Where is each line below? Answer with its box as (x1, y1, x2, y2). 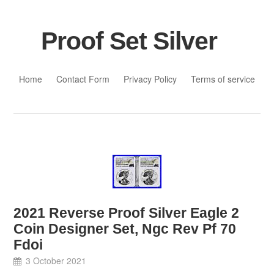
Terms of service (191, 72, 256, 85)
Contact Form (56, 72, 109, 85)
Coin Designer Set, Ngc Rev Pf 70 (13, 221, 237, 237)
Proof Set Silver (40, 26, 217, 55)
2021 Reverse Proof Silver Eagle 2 (13, 205, 240, 221)
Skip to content (13, 59, 72, 72)
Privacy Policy (124, 72, 177, 85)
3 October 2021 (25, 254, 86, 267)
